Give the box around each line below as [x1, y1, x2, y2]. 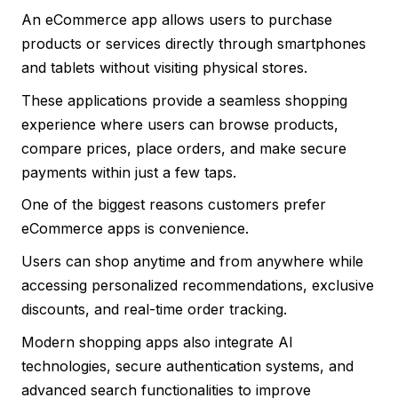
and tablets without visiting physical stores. [21, 59, 307, 77]
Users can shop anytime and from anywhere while [21, 251, 363, 270]
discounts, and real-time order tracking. [21, 299, 287, 318]
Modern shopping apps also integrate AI [21, 332, 293, 351]
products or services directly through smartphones [21, 35, 366, 53]
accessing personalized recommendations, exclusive [21, 275, 374, 294]
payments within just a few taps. [21, 163, 236, 181]
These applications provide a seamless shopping [21, 91, 347, 109]
